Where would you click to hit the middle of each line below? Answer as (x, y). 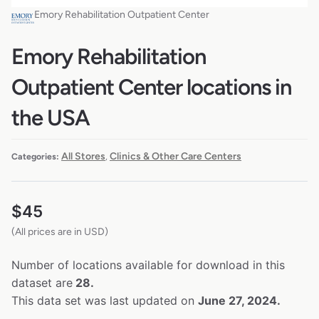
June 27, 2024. (239, 300)
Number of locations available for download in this (148, 265)
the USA (51, 118)
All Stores (83, 156)
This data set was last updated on (105, 300)
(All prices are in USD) (60, 231)
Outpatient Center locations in (151, 88)
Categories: (35, 156)
